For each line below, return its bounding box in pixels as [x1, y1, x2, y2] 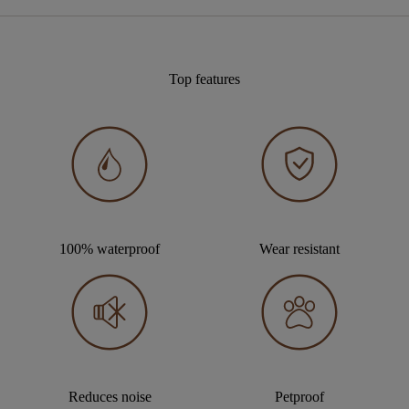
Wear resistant [259, 240, 340, 257]
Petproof [275, 388, 324, 404]
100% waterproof [59, 240, 160, 257]
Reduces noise [68, 388, 152, 404]
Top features [169, 70, 240, 87]
